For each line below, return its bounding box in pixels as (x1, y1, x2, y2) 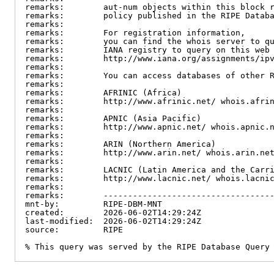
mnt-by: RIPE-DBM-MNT (25, 199, 162, 209)
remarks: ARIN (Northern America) (25, 139, 216, 149)
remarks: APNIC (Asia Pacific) (25, 114, 201, 123)
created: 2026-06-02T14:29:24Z (25, 208, 201, 217)
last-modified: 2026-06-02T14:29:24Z (25, 217, 201, 226)
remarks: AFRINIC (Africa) (25, 88, 182, 97)
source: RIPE (25, 225, 123, 234)
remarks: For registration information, (25, 28, 245, 37)
